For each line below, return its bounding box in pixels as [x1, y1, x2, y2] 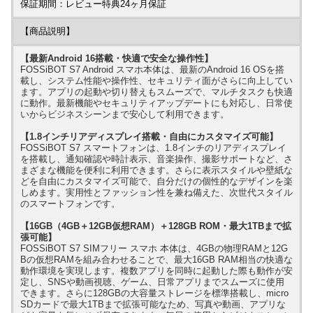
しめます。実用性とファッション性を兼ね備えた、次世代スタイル [20, 187, 293, 198]
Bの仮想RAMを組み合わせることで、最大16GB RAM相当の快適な [20, 254, 293, 265]
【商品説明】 [20, 25, 75, 36]
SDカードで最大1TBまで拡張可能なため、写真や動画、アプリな [20, 298, 286, 310]
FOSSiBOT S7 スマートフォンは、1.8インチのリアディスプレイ [20, 142, 286, 153]
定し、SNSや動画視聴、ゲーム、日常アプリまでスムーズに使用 [20, 276, 284, 287]
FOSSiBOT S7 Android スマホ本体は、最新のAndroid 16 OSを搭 [20, 64, 284, 75]
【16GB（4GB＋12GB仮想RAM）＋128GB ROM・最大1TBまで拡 [20, 220, 291, 231]
